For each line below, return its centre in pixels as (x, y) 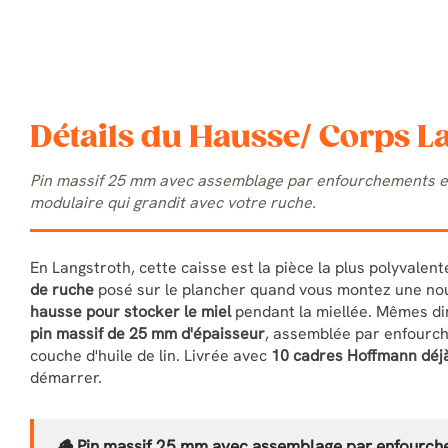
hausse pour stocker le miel (130, 311)
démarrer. (66, 377)
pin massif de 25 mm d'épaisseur (147, 333)
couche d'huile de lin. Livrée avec (150, 355)
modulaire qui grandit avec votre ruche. (173, 202)
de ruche (62, 289)
